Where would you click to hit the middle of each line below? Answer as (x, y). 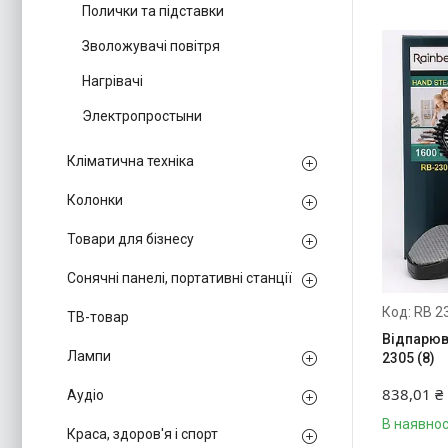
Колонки (95, 200)
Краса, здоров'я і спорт (142, 434)
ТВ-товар (98, 317)
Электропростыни (142, 116)
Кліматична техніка (130, 161)
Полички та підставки (153, 11)
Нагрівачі (112, 81)
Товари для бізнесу (130, 239)
